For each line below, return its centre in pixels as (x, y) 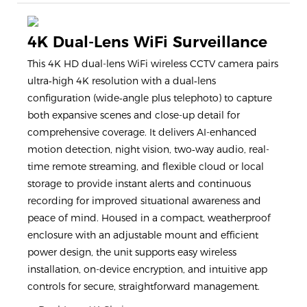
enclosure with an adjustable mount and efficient (143, 235)
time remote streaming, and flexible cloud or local (146, 166)
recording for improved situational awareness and (144, 200)
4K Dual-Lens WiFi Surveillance (147, 42)
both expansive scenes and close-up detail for (134, 115)
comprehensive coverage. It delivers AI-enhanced (142, 132)
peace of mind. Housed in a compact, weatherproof (149, 218)
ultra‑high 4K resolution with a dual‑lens (122, 81)
